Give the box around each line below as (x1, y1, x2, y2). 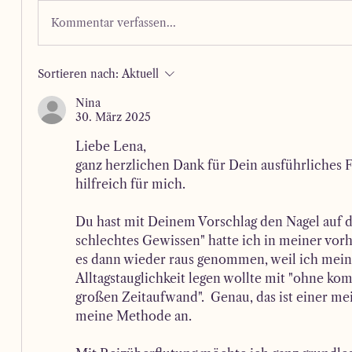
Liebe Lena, (75, 138, 147, 154)
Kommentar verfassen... (51, 15, 177, 30)
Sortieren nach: (38, 67, 119, 81)
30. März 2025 (75, 110, 152, 124)
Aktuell (122, 67, 159, 81)
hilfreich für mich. (75, 176, 189, 192)
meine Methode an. (75, 308, 192, 324)
